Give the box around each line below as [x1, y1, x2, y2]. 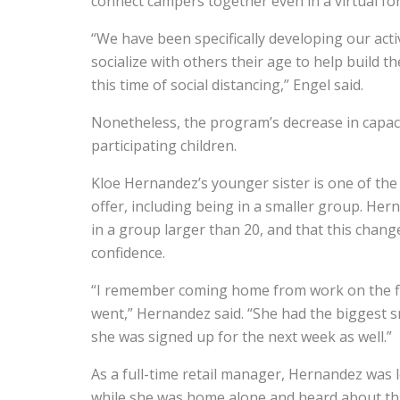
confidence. [91, 243, 165, 262]
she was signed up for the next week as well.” [91, 327, 392, 346]
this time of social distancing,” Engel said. [91, 75, 363, 95]
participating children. [91, 136, 237, 155]
